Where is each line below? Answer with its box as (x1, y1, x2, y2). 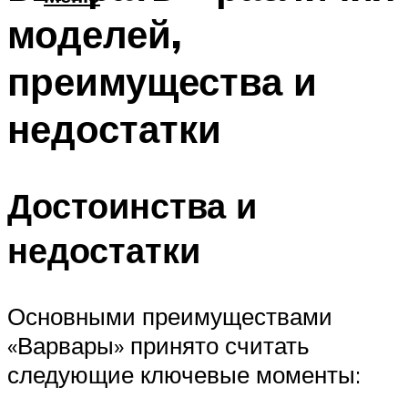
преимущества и (7, 56, 317, 105)
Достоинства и (7, 183, 257, 229)
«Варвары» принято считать (7, 331, 310, 361)
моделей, (7, 9, 181, 57)
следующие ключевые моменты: (7, 360, 361, 390)
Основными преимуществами (7, 301, 332, 331)
